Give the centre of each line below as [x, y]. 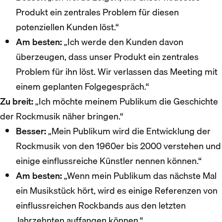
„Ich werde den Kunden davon [123, 42]
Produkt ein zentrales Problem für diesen [97, 12]
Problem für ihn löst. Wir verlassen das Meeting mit [117, 71]
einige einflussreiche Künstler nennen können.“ [109, 161]
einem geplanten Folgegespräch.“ [83, 86]
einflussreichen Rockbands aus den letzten [101, 205]
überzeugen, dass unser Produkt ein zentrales [107, 56]
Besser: [31, 131]
